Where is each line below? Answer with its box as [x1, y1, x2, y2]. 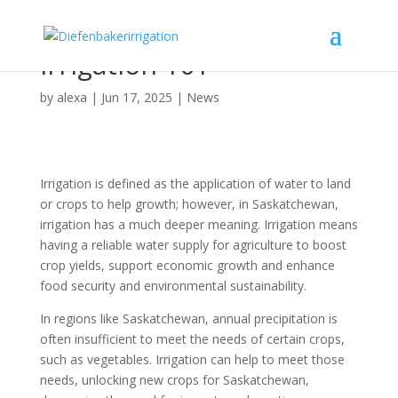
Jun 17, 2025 [100, 89, 172, 106]
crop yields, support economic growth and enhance [39, 257, 335, 274]
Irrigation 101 [39, 46, 210, 83]
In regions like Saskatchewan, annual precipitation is [39, 310, 338, 327]
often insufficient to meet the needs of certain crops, [39, 330, 345, 347]
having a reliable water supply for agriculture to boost [39, 236, 346, 253]
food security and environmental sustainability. [39, 277, 306, 294]
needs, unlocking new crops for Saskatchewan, [39, 371, 309, 388]
